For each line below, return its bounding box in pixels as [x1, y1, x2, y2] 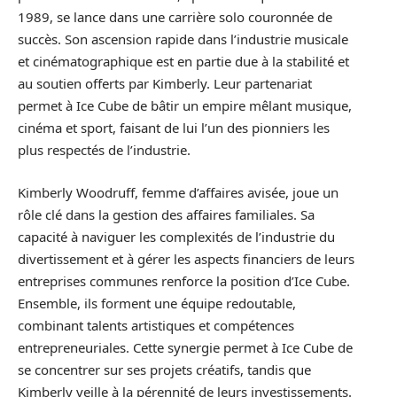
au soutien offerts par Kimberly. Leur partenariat [18, 74, 312, 93]
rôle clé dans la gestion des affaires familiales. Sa [18, 205, 315, 223]
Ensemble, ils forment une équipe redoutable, [18, 293, 296, 312]
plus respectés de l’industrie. [18, 141, 191, 160]
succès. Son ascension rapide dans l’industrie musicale [18, 30, 348, 49]
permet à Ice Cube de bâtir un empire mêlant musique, [18, 97, 352, 115]
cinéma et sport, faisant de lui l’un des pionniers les [18, 119, 330, 137]
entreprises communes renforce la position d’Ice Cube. [18, 271, 350, 290]
